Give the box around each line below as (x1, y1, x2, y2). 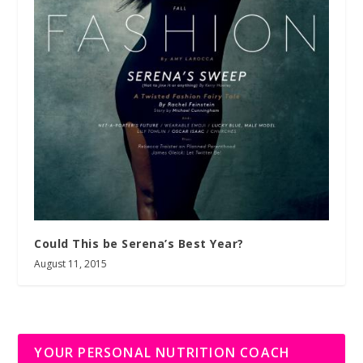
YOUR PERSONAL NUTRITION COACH (34, 343, 291, 361)
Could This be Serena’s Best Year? (34, 235, 244, 251)
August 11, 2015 (34, 256, 108, 271)
